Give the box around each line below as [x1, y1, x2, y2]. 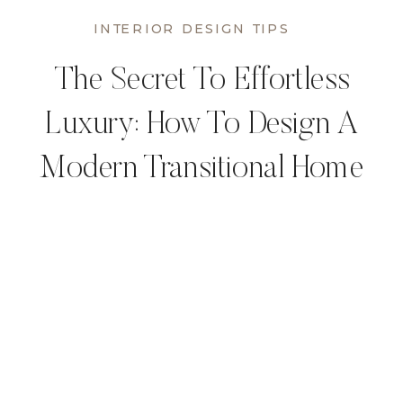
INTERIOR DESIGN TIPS [93, 21, 290, 38]
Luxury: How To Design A [44, 111, 359, 143]
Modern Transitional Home [40, 155, 363, 187]
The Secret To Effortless [53, 67, 350, 99]
